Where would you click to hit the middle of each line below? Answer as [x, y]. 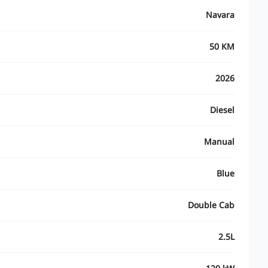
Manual [219, 141]
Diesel [222, 110]
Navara [220, 15]
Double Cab [211, 205]
